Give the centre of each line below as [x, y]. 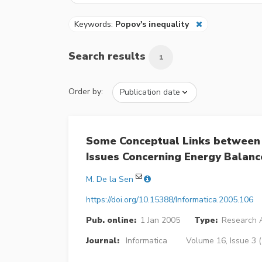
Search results [108, 56]
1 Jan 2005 [160, 220]
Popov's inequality [152, 24]
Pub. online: [111, 220]
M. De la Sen [110, 179]
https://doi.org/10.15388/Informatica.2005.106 [170, 199]
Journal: [103, 240]
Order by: [86, 91]
